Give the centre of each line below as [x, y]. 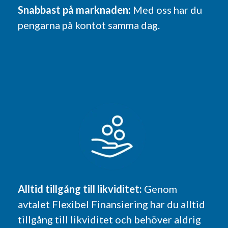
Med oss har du [167, 9]
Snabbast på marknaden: [75, 9]
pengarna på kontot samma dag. [89, 25]
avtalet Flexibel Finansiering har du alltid [111, 204]
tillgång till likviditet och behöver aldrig [109, 219]
